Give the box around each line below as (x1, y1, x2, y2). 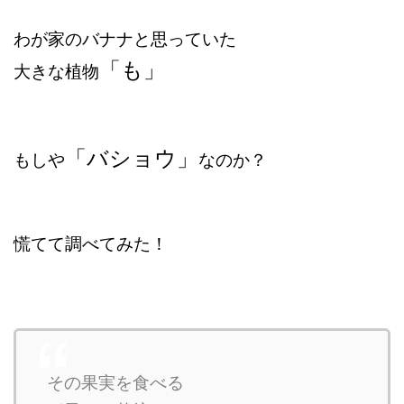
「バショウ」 (65, 140, 198, 172)
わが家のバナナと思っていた (14, 25, 236, 50)
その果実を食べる (46, 369, 184, 393)
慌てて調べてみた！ (14, 230, 168, 254)
